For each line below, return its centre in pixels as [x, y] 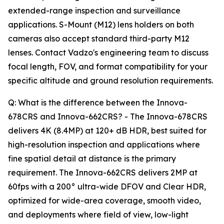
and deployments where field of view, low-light [98, 215]
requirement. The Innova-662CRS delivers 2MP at [103, 173]
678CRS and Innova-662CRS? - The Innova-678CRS [108, 117]
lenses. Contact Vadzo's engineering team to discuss [108, 53]
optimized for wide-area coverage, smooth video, [104, 201]
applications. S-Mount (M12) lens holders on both [101, 25]
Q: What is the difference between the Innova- [98, 103]
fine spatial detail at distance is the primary [92, 159]
